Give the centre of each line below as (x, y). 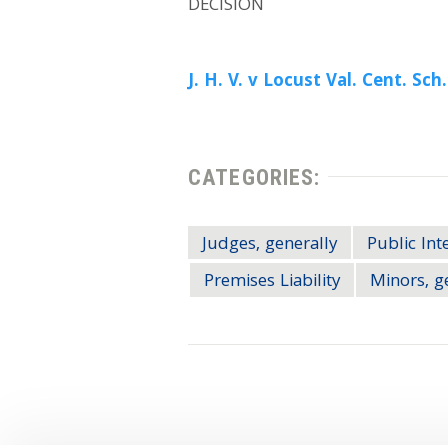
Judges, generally (269, 245)
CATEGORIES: (254, 176)
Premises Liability (272, 283)
